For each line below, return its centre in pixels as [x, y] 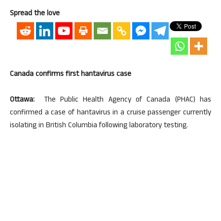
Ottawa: [25, 101]
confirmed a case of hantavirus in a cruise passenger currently [110, 113]
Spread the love [35, 14]
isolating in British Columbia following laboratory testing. [99, 126]
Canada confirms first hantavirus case [71, 75]
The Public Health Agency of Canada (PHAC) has [125, 101]
